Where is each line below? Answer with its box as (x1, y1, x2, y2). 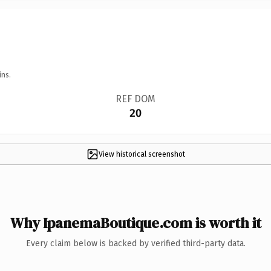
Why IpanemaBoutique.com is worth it (10, 212, 261, 233)
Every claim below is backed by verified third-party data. (25, 238, 246, 249)
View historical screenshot (98, 149, 185, 158)
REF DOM (115, 93, 155, 105)
